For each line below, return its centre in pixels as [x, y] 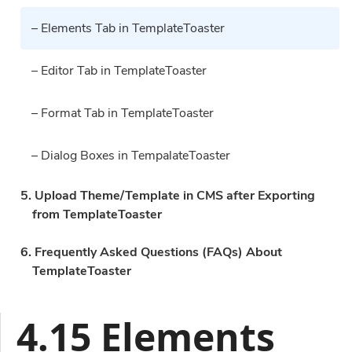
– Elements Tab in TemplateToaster [128, 28]
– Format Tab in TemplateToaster [123, 113]
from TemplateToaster [97, 214]
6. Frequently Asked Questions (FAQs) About [151, 252]
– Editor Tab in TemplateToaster [119, 71]
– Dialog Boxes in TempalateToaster [131, 156]
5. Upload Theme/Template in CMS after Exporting [168, 196]
